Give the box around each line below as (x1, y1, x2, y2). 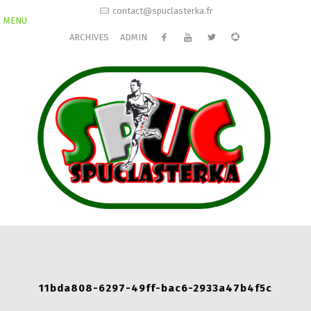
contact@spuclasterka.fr (112, 6, 213, 16)
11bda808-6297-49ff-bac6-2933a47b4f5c (39, 282, 272, 295)
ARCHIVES (69, 32, 109, 42)
